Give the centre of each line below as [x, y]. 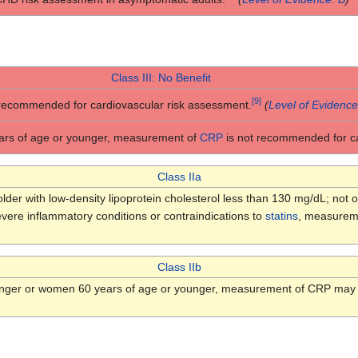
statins [281, 215]
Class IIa [179, 176]
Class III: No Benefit [161, 77]
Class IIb [179, 267]
